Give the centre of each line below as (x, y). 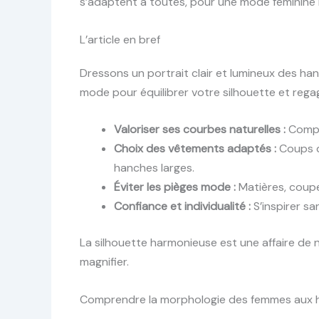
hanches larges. (154, 168)
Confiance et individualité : (182, 206)
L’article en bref (120, 39)
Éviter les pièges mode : (175, 187)
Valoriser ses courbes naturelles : (200, 130)
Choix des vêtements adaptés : (195, 149)
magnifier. (104, 262)
